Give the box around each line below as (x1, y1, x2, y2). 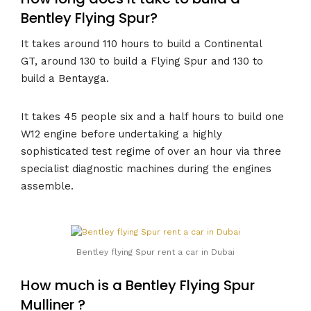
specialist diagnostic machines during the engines (21, 162, 271, 175)
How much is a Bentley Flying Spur (21, 275, 255, 295)
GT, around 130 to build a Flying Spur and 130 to (21, 54, 263, 67)
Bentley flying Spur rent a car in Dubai (76, 246, 235, 257)
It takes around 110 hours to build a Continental (21, 37, 262, 50)
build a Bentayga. (21, 72, 109, 85)
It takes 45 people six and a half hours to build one (21, 110, 284, 123)
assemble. (21, 179, 74, 192)
